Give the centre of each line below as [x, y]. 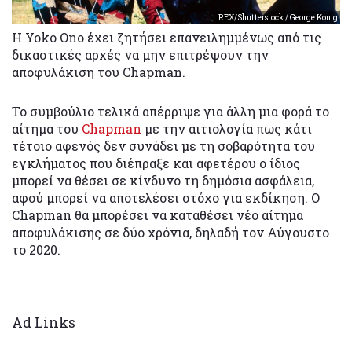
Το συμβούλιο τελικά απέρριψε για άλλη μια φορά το [170, 112]
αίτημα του [47, 129]
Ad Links [44, 323]
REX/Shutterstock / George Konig [278, 18]
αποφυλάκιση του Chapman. [99, 72]
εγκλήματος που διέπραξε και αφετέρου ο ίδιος [156, 163]
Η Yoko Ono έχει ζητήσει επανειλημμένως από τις [167, 38]
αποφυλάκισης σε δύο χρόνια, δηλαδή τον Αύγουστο [170, 233]
